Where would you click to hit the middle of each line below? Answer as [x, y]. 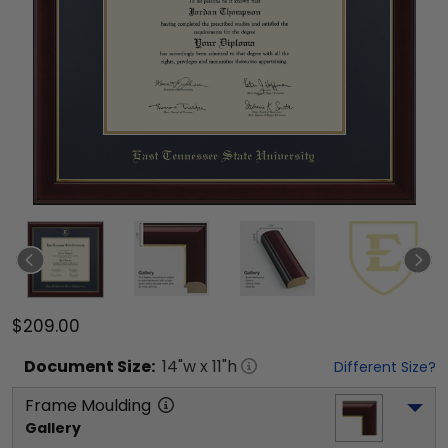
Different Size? [385, 367]
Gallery [53, 428]
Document [69, 366]
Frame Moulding [88, 405]
